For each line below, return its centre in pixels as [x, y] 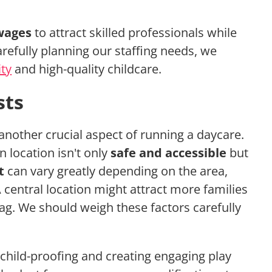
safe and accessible [168, 153]
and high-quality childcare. [87, 69]
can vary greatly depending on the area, [116, 171]
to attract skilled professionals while [134, 33]
